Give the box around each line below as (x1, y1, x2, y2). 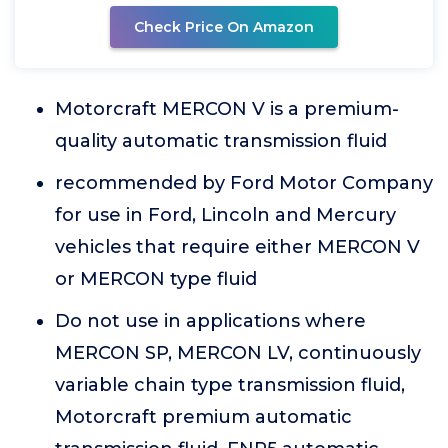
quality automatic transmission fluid (55, 130, 387, 152)
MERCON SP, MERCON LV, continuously (55, 342, 421, 364)
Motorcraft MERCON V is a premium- (55, 98, 399, 120)
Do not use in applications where (55, 310, 366, 332)
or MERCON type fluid (55, 268, 257, 290)
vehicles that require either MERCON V (55, 236, 420, 258)
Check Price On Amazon (134, 18, 314, 36)
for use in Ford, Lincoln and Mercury (55, 204, 396, 226)
